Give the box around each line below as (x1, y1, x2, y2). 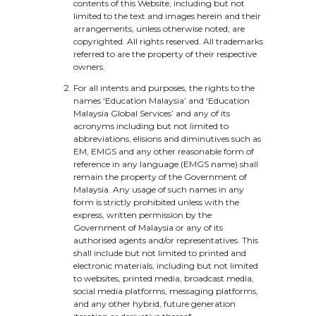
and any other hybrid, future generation (73, 298, 236, 309)
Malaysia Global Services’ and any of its (73, 108, 230, 119)
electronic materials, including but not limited (73, 260, 258, 271)
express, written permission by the (73, 209, 212, 220)
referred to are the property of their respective (73, 49, 257, 59)
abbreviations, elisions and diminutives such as (73, 133, 261, 144)
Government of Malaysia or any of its (73, 222, 223, 233)
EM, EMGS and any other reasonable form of (73, 146, 254, 157)
